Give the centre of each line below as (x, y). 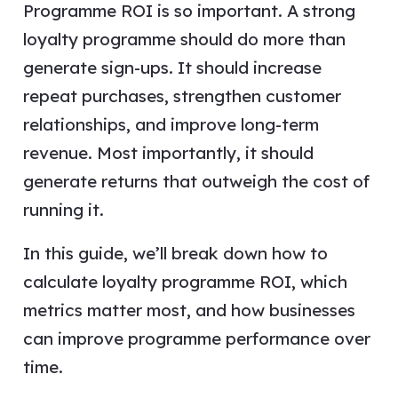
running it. (63, 209)
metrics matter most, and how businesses (189, 310)
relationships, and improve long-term (171, 124)
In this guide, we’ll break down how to (175, 253)
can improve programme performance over (196, 338)
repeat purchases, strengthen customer (182, 96)
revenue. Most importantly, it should (168, 152)
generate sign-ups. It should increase (172, 67)
